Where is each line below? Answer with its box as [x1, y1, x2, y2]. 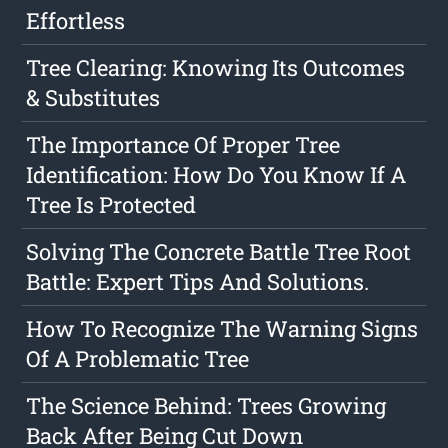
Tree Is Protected [26, 190, 197, 220]
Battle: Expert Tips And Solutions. [26, 267, 370, 297]
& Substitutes [26, 83, 161, 113]
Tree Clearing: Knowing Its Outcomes [26, 53, 406, 83]
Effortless [26, 6, 126, 36]
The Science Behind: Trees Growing [26, 391, 387, 421]
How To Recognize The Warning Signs [26, 314, 419, 344]
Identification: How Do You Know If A [26, 160, 407, 190]
